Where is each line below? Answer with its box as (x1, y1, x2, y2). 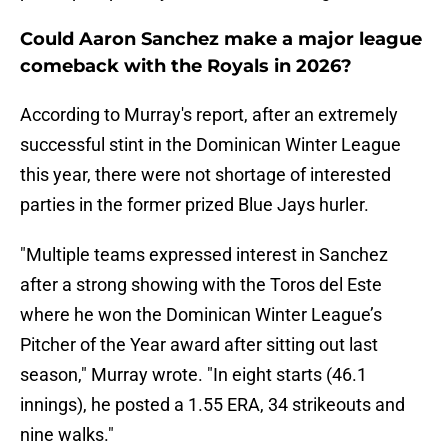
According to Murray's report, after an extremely (20, 104, 398, 126)
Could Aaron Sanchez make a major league (20, 28, 422, 51)
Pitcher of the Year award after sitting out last (20, 334, 378, 356)
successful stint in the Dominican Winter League (20, 134, 401, 156)
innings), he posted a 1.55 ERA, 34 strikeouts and (20, 394, 405, 416)
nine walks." (20, 424, 114, 446)
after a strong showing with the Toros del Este (20, 274, 382, 296)
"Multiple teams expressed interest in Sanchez (20, 244, 388, 266)
